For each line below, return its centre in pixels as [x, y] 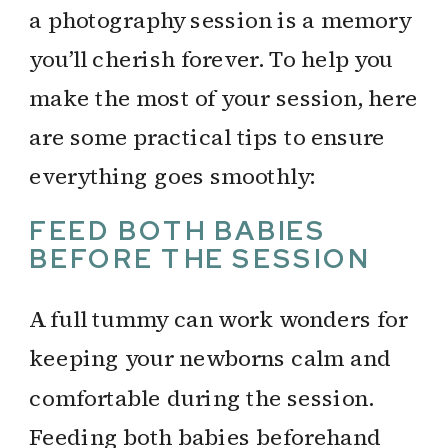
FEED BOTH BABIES [178, 231]
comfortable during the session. [201, 397]
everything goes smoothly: [172, 176]
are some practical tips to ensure [207, 137]
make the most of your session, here [223, 98]
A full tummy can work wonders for [218, 319]
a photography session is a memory [220, 19]
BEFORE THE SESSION [199, 259]
